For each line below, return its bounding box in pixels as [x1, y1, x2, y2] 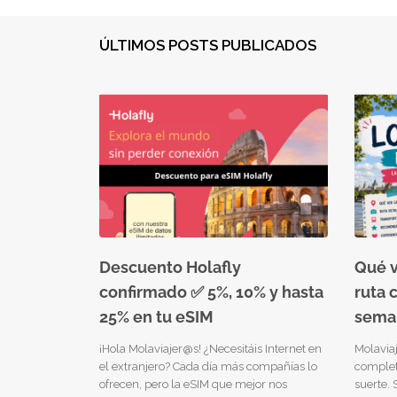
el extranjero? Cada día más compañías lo [99, 359, 317, 373]
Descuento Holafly [99, 257, 241, 276]
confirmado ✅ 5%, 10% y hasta [99, 282, 323, 301]
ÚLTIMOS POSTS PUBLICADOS [99, 35, 316, 54]
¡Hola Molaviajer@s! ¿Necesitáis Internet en [99, 341, 322, 355]
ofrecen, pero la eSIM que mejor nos [99, 377, 287, 391]
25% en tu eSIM [99, 307, 214, 326]
